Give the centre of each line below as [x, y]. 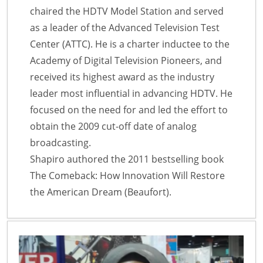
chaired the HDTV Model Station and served [127, 11]
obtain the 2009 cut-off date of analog [113, 126]
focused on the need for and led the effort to [129, 109]
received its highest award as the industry [122, 77]
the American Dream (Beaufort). [101, 192]
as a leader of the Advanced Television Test [125, 27]
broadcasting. [60, 142]
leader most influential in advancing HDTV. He [131, 93]
